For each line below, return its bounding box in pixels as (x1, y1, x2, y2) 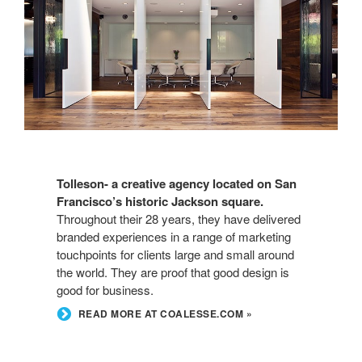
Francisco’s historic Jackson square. (57, 192, 263, 211)
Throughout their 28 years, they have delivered (57, 210, 301, 228)
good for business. (57, 281, 154, 299)
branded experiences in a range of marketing (57, 228, 291, 246)
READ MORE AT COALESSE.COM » (78, 306, 252, 322)
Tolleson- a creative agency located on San (57, 175, 297, 193)
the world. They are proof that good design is (57, 263, 289, 281)
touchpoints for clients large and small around (57, 246, 294, 263)
